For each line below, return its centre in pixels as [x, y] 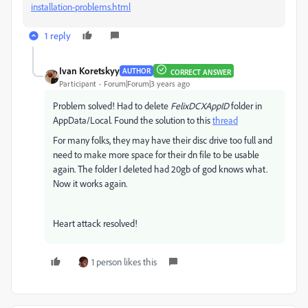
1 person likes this [124, 262]
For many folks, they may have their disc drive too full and [163, 140]
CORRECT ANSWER [201, 72]
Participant [78, 84]
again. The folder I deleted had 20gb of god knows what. [160, 169]
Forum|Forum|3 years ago [147, 84]
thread [225, 120]
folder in [245, 106]
